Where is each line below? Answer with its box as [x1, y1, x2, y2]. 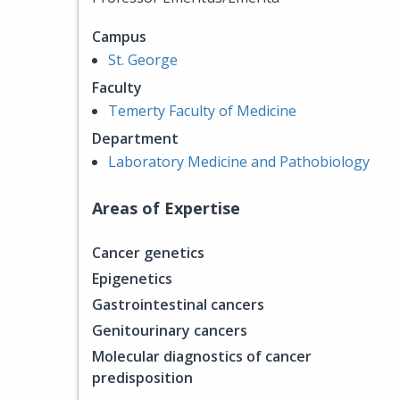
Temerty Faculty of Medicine [108, 101, 296, 121]
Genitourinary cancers [92, 321, 247, 340]
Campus [92, 27, 146, 46]
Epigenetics [92, 269, 172, 288]
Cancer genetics [92, 243, 204, 262]
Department [92, 129, 179, 148]
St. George [108, 50, 178, 70]
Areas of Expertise [92, 197, 240, 219]
